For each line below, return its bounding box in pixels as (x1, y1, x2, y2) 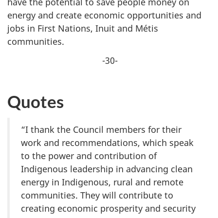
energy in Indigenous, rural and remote (21, 176, 183, 188)
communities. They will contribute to (21, 189, 173, 201)
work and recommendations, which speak (21, 137, 194, 149)
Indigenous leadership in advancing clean (21, 163, 193, 175)
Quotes (7, 91, 64, 112)
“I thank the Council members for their (21, 124, 182, 136)
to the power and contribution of (21, 150, 157, 162)
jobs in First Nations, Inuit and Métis (7, 22, 158, 35)
